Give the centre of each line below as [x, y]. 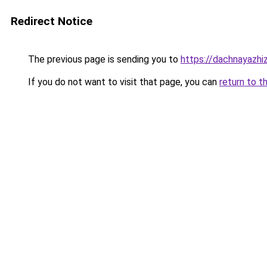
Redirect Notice [52, 21]
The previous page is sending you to [103, 59]
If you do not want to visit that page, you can [122, 82]
